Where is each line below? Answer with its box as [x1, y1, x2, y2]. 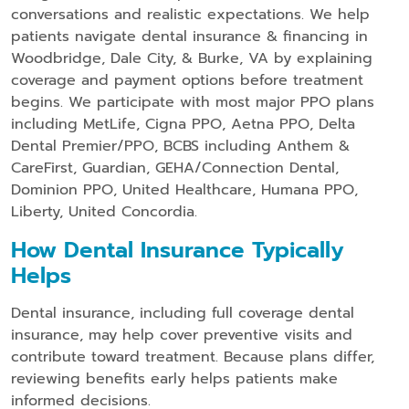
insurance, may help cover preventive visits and [11, 323, 352, 346]
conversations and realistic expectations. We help [11, 3, 370, 26]
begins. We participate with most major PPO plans [11, 90, 374, 113]
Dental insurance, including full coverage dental [11, 301, 354, 324]
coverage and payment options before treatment [11, 68, 363, 91]
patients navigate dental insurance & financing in [11, 25, 368, 47]
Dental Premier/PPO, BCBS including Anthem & [11, 134, 350, 157]
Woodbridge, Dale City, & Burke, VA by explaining [11, 47, 372, 69]
